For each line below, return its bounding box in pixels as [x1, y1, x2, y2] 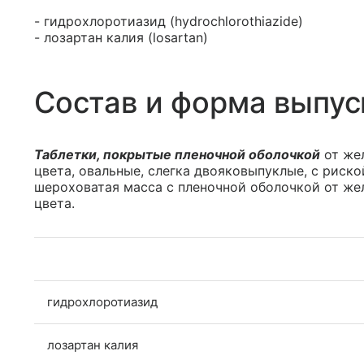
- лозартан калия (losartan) [34, 29, 208, 45]
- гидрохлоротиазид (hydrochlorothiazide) [34, 13, 303, 29]
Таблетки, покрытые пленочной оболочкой [34, 146, 320, 162]
